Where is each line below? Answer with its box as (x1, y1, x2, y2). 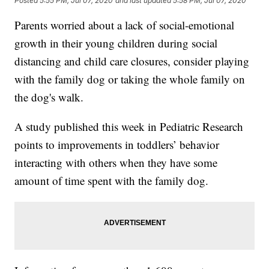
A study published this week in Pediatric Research (14, 119, 244, 134)
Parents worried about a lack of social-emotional (14, 17, 235, 33)
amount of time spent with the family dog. (14, 173, 209, 189)
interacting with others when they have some (14, 155, 218, 171)
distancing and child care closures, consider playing (14, 53, 250, 69)
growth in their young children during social (14, 35, 218, 51)
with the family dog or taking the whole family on (14, 71, 246, 87)
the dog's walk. (14, 89, 84, 105)
